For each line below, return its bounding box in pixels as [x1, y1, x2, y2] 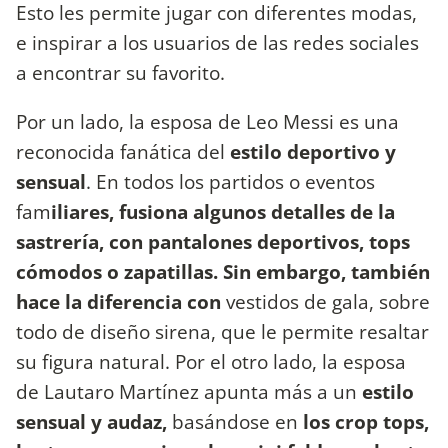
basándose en [167, 407, 303, 435]
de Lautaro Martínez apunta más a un [16, 377, 362, 405]
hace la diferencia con [16, 287, 221, 315]
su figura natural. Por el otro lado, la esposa [16, 347, 406, 375]
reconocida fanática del [16, 137, 230, 165]
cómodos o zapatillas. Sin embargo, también [16, 257, 430, 285]
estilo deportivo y [230, 137, 396, 165]
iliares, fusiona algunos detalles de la [51, 197, 395, 225]
